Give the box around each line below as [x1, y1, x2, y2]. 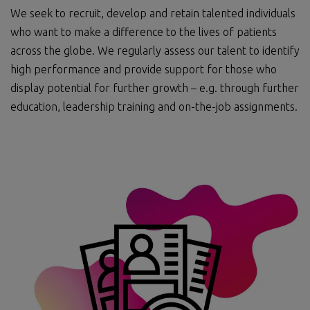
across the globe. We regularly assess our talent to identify [10, 44, 300, 57]
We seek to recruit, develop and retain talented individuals [10, 7, 295, 20]
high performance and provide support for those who [10, 63, 277, 76]
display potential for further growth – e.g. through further [10, 82, 299, 95]
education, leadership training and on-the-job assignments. [10, 100, 298, 113]
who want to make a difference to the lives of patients [10, 26, 277, 39]
